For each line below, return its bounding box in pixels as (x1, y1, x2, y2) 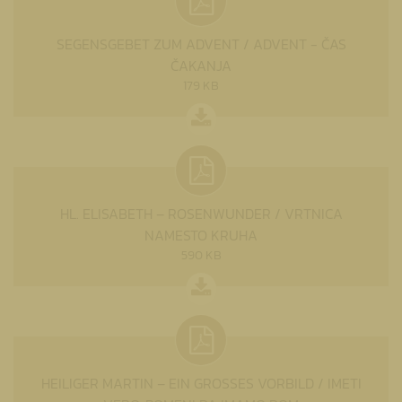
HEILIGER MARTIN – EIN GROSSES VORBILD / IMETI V (40, 371, 362, 394)
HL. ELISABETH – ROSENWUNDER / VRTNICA (59, 202, 343, 224)
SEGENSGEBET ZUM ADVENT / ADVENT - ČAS (56, 32, 346, 55)
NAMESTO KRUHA (144, 223, 258, 246)
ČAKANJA (170, 54, 232, 76)
